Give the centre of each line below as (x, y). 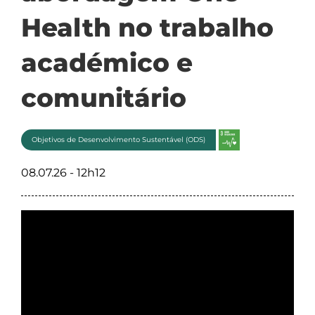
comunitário (104, 98)
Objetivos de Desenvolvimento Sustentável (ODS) (118, 140)
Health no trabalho (147, 27)
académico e (107, 63)
